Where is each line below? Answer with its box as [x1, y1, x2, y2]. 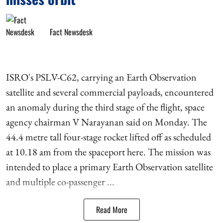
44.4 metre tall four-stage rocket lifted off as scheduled [6, 130, 211, 143]
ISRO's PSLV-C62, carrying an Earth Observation [6, 71, 197, 84]
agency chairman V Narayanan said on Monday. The [6, 115, 207, 128]
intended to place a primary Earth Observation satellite [6, 160, 213, 173]
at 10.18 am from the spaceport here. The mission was [6, 145, 211, 158]
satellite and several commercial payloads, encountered [6, 86, 214, 99]
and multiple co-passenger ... [6, 175, 114, 188]
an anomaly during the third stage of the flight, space [6, 101, 205, 113]
